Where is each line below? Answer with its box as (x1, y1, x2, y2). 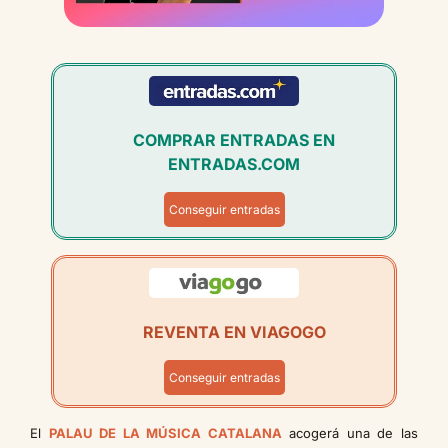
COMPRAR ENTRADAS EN (133, 129, 335, 150)
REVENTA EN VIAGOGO (142, 321, 326, 342)
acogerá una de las (281, 424, 419, 441)
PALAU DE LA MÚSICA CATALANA (48, 424, 282, 441)
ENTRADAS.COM (168, 153, 300, 174)
